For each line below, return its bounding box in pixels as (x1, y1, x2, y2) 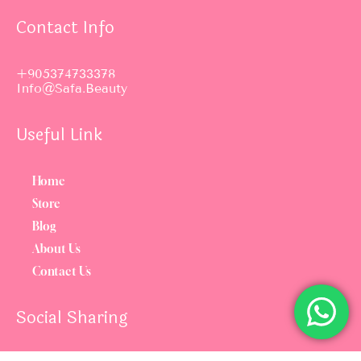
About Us (32, 242, 81, 256)
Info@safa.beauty (16, 81, 127, 97)
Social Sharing (16, 305, 128, 331)
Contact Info (16, 15, 114, 41)
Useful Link (16, 122, 102, 148)
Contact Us (32, 264, 91, 279)
